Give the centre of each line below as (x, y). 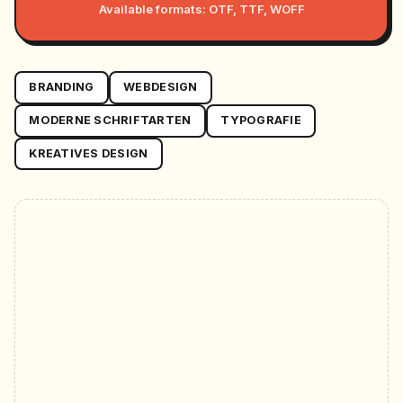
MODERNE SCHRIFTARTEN (110, 121)
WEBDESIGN (161, 87)
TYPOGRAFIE (261, 121)
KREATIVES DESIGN (89, 153)
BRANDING (62, 87)
